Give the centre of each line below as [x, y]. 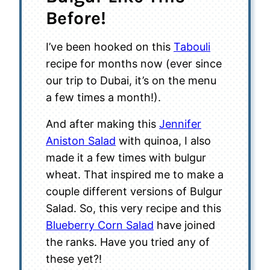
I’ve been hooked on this [110, 47]
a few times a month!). [103, 97]
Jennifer [180, 124]
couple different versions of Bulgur [134, 191]
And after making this [102, 124]
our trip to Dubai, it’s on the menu [131, 80]
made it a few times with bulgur [126, 158]
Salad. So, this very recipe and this [133, 208]
